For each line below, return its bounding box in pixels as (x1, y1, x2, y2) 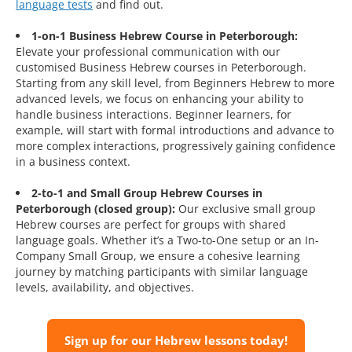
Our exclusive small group (175, 201, 316, 217)
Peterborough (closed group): (16, 201, 175, 217)
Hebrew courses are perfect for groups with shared (16, 217, 286, 233)
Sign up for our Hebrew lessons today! (64, 332, 288, 349)
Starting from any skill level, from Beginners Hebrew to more (16, 75, 335, 91)
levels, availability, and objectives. (16, 280, 194, 295)
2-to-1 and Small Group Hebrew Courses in (31, 185, 262, 201)
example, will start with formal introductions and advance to (16, 123, 334, 138)
